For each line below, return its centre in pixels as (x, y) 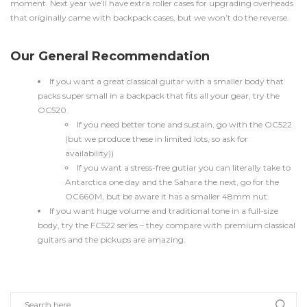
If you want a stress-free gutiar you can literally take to (184, 168)
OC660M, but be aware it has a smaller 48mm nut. (167, 196)
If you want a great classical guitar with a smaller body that (167, 81)
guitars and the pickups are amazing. (112, 240)
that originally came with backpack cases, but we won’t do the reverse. (150, 17)
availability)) (89, 153)
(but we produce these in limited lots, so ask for (157, 139)
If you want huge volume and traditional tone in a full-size (164, 211)
